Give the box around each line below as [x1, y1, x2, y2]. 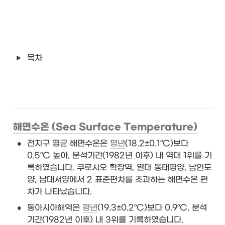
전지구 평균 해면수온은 [27, 138, 110, 148]
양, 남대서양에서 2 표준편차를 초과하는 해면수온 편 [27, 174, 208, 184]
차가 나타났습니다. [27, 186, 94, 196]
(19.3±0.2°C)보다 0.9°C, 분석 [97, 202, 207, 212]
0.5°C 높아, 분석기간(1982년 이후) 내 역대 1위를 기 [27, 150, 212, 160]
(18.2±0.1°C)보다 [125, 138, 188, 148]
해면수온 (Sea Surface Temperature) [13, 121, 197, 133]
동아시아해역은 [27, 202, 82, 212]
